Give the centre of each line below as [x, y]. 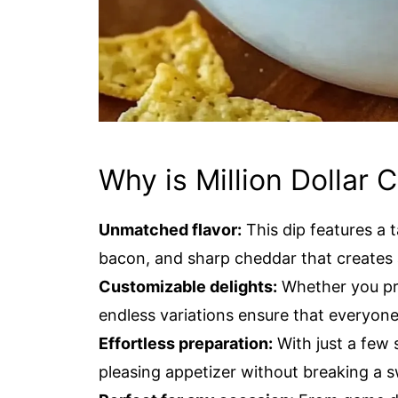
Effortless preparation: [186, 343]
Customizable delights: [188, 287]
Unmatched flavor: [170, 230]
